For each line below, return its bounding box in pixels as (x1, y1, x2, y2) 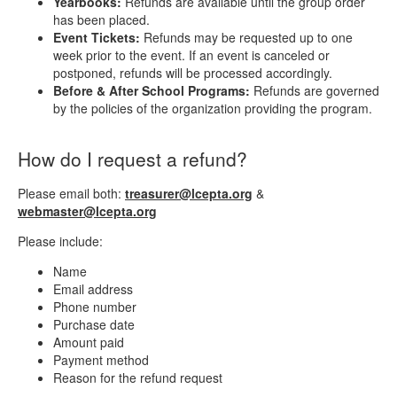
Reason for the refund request (53, 368, 222, 386)
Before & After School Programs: (53, 81, 250, 99)
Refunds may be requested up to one (140, 27, 353, 46)
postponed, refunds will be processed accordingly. (53, 63, 332, 82)
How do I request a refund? (18, 144, 247, 172)
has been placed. (53, 10, 150, 28)
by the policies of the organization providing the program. (53, 98, 372, 117)
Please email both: (18, 183, 125, 202)
